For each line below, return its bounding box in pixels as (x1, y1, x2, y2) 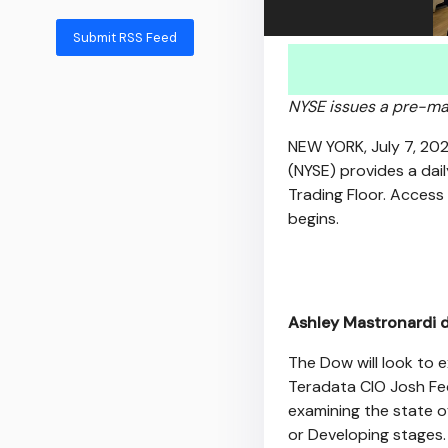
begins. (288, 208, 343, 229)
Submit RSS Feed (73, 28, 177, 46)
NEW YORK (288, 136, 364, 157)
